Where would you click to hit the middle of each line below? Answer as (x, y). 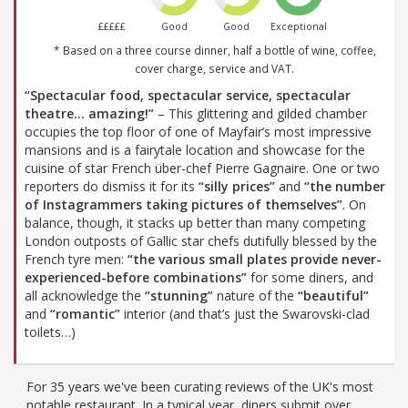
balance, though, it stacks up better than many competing (195, 222)
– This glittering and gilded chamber (260, 113)
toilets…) (50, 331)
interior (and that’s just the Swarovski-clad (245, 313)
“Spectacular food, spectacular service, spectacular (188, 95)
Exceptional (299, 26)
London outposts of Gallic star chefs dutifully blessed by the (201, 240)
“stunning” (179, 295)
